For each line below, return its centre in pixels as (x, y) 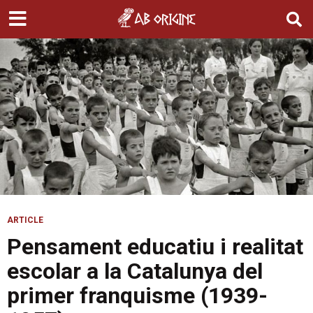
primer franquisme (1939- (137, 296)
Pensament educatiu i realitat (155, 247)
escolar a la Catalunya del (135, 271)
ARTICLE (25, 220)
